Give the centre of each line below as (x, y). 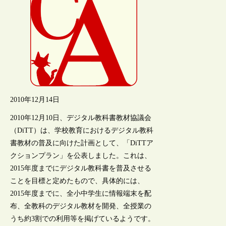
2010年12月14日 (35, 99)
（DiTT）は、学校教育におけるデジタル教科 (82, 130)
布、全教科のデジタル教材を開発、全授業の (81, 206)
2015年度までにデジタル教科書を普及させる (81, 168)
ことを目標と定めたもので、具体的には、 (77, 181)
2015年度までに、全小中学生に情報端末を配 (81, 193)
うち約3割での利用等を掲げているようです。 (83, 218)
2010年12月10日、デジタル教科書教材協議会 (81, 118)
